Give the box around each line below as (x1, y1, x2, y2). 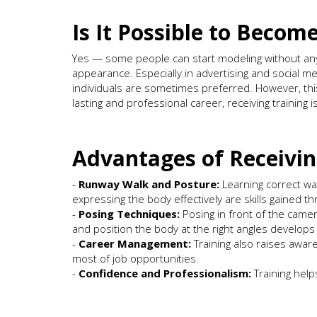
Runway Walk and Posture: (79, 176, 219, 191)
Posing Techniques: (79, 206, 180, 221)
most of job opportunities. (72, 250, 199, 265)
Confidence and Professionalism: (79, 265, 251, 280)
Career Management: (79, 236, 191, 250)
